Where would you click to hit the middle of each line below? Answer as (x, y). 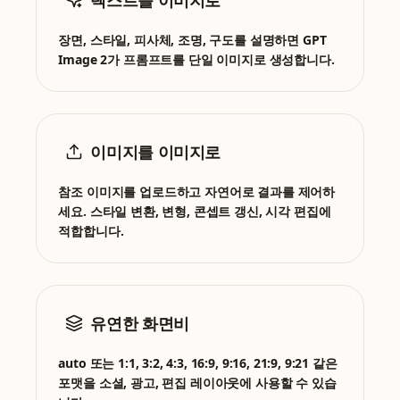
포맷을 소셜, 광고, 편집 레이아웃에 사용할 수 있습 (197, 383)
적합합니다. (91, 231)
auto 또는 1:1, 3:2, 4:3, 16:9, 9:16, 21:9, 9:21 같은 (198, 363)
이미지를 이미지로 (156, 152)
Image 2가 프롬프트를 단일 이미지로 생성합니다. (196, 60)
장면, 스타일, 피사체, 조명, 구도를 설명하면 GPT (192, 40)
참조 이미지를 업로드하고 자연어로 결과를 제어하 (197, 192)
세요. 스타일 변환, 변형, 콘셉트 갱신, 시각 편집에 (195, 212)
